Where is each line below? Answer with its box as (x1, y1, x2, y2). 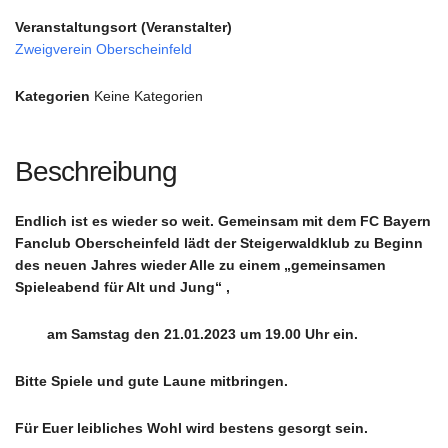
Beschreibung (15, 156, 177, 188)
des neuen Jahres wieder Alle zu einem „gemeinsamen (15, 257, 386, 274)
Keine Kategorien (90, 88, 203, 105)
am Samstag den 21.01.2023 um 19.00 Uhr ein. (15, 326, 358, 343)
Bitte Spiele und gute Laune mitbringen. (15, 373, 288, 390)
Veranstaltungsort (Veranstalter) (15, 19, 232, 36)
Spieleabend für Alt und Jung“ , (15, 279, 230, 296)
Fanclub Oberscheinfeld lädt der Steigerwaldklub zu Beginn (15, 235, 423, 252)
